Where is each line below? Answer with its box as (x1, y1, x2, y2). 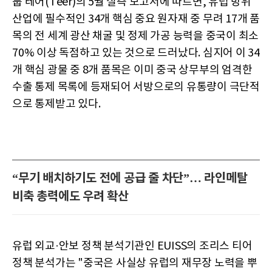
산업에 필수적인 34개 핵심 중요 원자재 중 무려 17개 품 (12, 12, 260, 25)
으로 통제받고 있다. (12, 97, 101, 110)
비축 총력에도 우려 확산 (12, 189, 129, 204)
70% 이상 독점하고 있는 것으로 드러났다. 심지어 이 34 (12, 46, 260, 59)
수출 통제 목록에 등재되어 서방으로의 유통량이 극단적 (12, 80, 260, 93)
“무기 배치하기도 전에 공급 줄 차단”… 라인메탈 (12, 171, 248, 186)
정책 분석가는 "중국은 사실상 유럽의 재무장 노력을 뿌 (12, 256, 257, 270)
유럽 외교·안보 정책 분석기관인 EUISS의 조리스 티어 (12, 239, 253, 253)
